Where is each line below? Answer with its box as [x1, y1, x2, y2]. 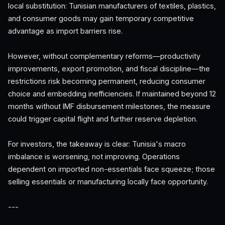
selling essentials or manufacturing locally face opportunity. [8, 177, 208, 186]
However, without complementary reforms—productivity [8, 52, 200, 60]
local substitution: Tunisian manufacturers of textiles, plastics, [8, 2, 216, 10]
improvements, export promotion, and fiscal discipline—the [8, 64, 210, 73]
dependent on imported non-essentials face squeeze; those [8, 165, 215, 173]
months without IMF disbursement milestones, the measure [8, 102, 210, 110]
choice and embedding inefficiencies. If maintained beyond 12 [8, 89, 216, 98]
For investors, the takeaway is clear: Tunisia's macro [8, 140, 186, 148]
